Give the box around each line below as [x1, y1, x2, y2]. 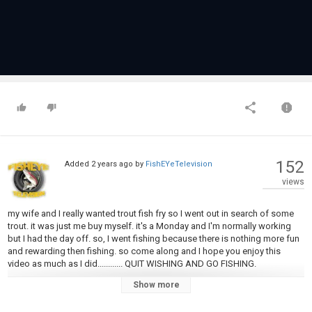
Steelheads [8, 300, 57, 311]
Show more [132, 280, 180, 290]
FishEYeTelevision [145, 159, 212, 169]
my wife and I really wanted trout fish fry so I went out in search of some [8, 208, 294, 219]
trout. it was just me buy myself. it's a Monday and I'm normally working [8, 221, 291, 231]
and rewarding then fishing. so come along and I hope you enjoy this [8, 246, 281, 256]
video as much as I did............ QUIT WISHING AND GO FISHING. [8, 258, 256, 269]
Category [8, 285, 48, 295]
